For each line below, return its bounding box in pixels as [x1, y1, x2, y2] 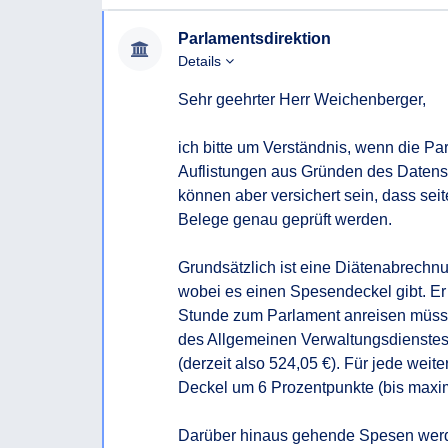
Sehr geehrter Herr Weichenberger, [178, 91, 426, 108]
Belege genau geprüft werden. [178, 211, 392, 228]
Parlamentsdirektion [178, 30, 331, 47]
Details [178, 53, 225, 69]
